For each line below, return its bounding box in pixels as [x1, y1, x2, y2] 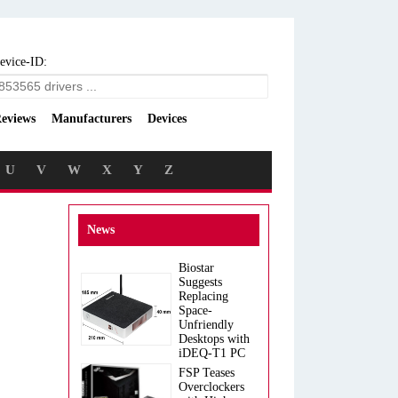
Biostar [179, 261, 214, 275]
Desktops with [179, 332, 250, 346]
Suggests [179, 275, 222, 289]
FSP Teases [179, 366, 235, 379]
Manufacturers [52, 112, 131, 125]
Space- [179, 304, 212, 317]
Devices [147, 112, 187, 125]
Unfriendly [179, 318, 234, 331]
